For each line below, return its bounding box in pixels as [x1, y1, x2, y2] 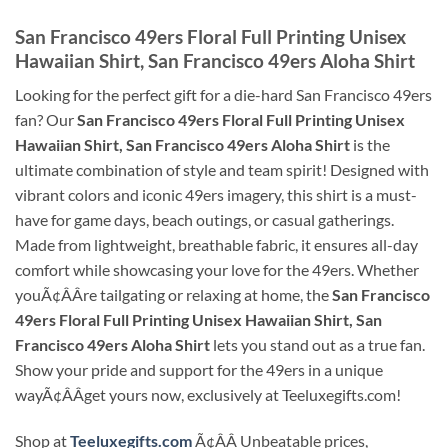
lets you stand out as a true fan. [210, 335, 425, 355]
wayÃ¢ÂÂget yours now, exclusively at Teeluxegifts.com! [15, 385, 401, 405]
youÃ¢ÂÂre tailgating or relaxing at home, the [15, 285, 332, 305]
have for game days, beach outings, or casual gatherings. [15, 210, 394, 230]
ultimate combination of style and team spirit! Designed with [15, 160, 429, 180]
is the [350, 135, 390, 155]
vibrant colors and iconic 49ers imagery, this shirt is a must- [15, 185, 417, 205]
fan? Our [15, 110, 77, 130]
